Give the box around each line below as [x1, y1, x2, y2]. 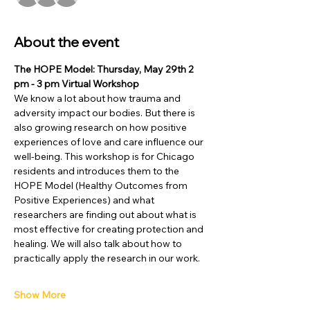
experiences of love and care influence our [14, 136, 206, 148]
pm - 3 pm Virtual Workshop [14, 77, 139, 90]
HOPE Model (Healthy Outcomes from [14, 179, 190, 192]
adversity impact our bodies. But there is [14, 107, 197, 119]
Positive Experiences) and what [14, 194, 156, 206]
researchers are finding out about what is [14, 208, 199, 221]
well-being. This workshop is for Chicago [14, 150, 197, 163]
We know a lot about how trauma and [14, 92, 183, 104]
